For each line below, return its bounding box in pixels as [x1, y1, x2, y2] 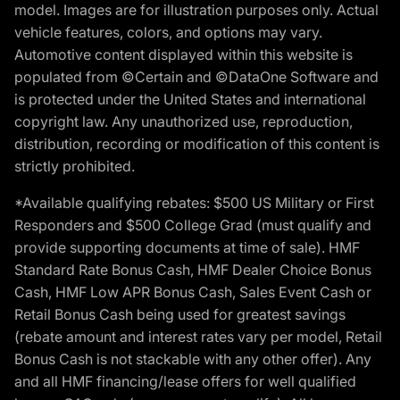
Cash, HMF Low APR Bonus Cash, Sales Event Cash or [14, 282, 371, 301]
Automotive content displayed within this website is [14, 45, 353, 63]
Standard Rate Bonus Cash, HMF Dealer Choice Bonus [14, 260, 371, 279]
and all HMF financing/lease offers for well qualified [14, 371, 356, 390]
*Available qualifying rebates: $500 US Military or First [14, 193, 374, 212]
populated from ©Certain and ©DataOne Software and [14, 67, 379, 86]
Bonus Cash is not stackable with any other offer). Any [14, 349, 371, 368]
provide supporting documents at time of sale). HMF [14, 237, 360, 256]
